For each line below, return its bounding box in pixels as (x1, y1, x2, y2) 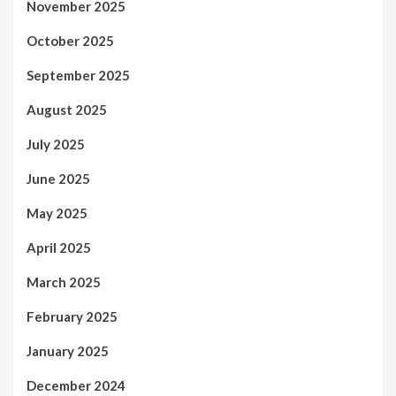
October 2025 (27, 33, 114, 49)
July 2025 (27, 136, 85, 153)
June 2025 (27, 171, 90, 187)
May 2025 (27, 205, 88, 222)
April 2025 (27, 240, 91, 256)
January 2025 (27, 343, 109, 360)
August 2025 (27, 102, 107, 118)
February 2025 (27, 308, 118, 325)
